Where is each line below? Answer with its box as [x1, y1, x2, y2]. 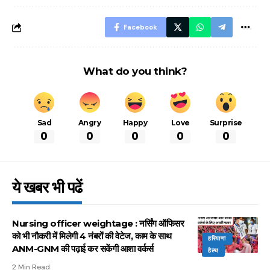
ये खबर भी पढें [12, 177, 82, 197]
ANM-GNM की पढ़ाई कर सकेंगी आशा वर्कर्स [12, 242, 154, 254]
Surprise [209, 118, 242, 128]
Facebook [124, 23, 157, 32]
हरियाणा [208, 234, 226, 242]
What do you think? [83, 65, 187, 78]
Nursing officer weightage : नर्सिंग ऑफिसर [12, 217, 184, 229]
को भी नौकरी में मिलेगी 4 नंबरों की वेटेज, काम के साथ [12, 230, 171, 242]
